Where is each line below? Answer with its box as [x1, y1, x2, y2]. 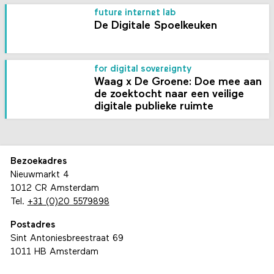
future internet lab [94, 9, 177, 18]
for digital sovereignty [94, 64, 192, 74]
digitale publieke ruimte [94, 100, 214, 113]
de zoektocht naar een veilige [94, 88, 245, 100]
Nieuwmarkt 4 [10, 171, 69, 180]
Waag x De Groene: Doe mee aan [94, 76, 262, 88]
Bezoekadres [10, 157, 67, 167]
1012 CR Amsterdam [10, 184, 99, 194]
